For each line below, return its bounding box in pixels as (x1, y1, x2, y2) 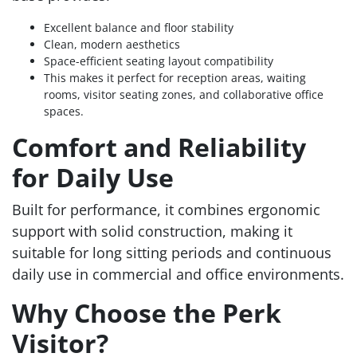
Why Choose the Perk (12, 296, 281, 331)
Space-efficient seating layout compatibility (44, 53, 273, 69)
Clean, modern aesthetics (44, 37, 180, 53)
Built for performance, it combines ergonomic (12, 200, 320, 220)
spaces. (44, 104, 84, 120)
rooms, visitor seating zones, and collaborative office (44, 87, 324, 103)
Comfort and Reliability (12, 130, 306, 165)
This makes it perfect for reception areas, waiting (44, 70, 306, 86)
